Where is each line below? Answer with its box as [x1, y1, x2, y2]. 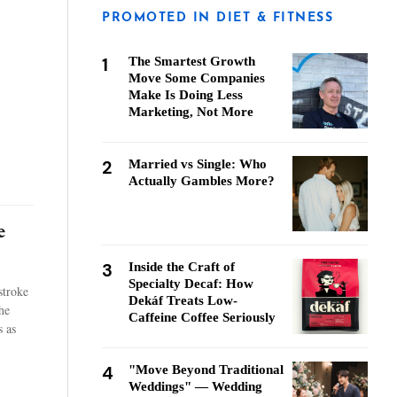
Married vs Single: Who [128, 157, 267, 171]
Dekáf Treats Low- [128, 293, 237, 307]
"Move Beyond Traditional [128, 362, 284, 377]
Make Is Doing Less [128, 88, 243, 102]
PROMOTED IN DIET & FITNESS [102, 12, 333, 25]
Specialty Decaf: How [128, 276, 253, 291]
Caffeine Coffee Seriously [128, 310, 276, 324]
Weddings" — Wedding [128, 379, 262, 393]
